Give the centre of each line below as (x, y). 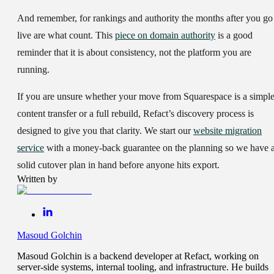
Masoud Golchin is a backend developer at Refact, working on (138, 256)
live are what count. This (66, 35)
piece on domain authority (165, 35)
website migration (228, 131)
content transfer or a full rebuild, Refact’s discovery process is (135, 114)
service (31, 148)
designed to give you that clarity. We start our (105, 131)
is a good (234, 35)
